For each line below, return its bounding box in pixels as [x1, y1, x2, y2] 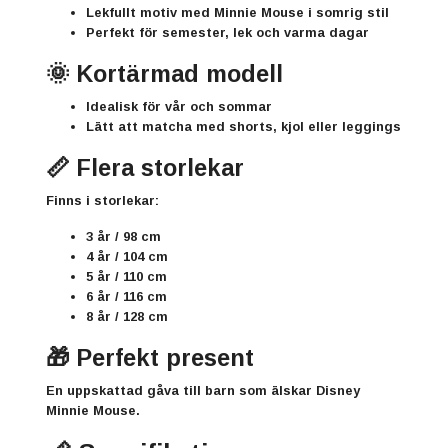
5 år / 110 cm [86, 269, 167, 285]
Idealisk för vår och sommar [86, 99, 272, 115]
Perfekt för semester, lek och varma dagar [86, 25, 369, 41]
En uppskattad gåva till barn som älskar [46, 383, 316, 399]
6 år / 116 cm [86, 289, 167, 305]
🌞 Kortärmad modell [46, 61, 283, 88]
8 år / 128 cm [86, 309, 168, 325]
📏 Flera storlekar [46, 155, 244, 182]
